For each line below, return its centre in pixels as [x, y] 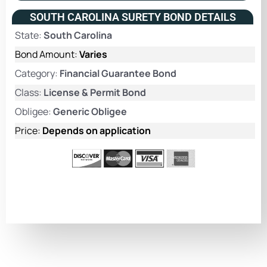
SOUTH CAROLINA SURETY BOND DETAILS [133, 17]
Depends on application [97, 130]
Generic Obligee [90, 111]
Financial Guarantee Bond [118, 73]
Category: [37, 73]
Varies [93, 54]
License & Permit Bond [95, 92]
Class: [29, 92]
